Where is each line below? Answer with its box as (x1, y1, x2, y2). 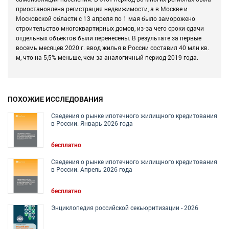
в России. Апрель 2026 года (51, 165, 132, 174)
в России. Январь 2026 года (51, 119, 133, 128)
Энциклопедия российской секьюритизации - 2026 (51, 203, 198, 212)
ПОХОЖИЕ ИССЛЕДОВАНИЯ (8, 94, 103, 104)
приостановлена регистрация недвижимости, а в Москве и (16, 5, 188, 13)
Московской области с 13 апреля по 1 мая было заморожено (16, 14, 195, 23)
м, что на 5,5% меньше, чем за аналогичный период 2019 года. (16, 53, 198, 62)
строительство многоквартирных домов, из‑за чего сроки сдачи (16, 24, 204, 33)
